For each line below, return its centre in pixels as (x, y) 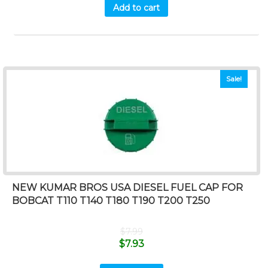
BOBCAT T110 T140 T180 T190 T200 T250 (111, 201)
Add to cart (137, 7)
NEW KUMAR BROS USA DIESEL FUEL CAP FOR (127, 188)
